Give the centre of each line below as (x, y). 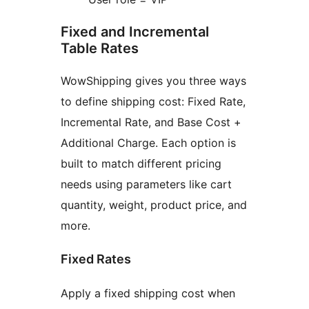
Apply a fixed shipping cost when (148, 293)
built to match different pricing (141, 163)
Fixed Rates (96, 259)
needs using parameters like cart (146, 184)
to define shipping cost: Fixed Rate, (153, 101)
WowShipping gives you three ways (153, 80)
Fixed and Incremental (135, 31)
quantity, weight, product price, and (154, 205)
